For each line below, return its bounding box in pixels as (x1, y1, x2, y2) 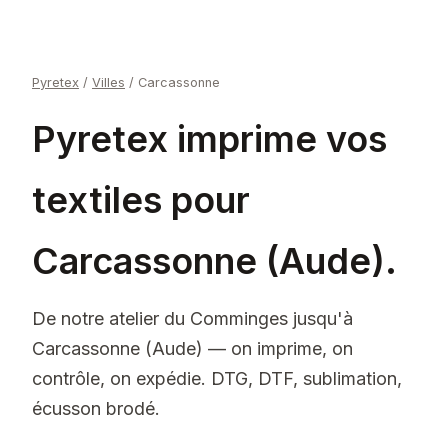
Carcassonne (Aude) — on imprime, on (32, 338, 353, 359)
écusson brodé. (32, 398, 160, 419)
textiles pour (32, 178, 250, 222)
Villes (92, 75, 125, 90)
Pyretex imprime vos (32, 117, 387, 161)
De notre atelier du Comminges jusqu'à (32, 308, 353, 329)
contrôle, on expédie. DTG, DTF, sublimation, (32, 368, 402, 389)
